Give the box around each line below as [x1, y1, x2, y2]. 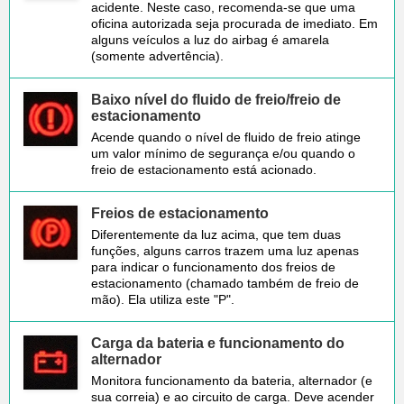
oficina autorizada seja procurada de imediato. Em [91, 15, 378, 31]
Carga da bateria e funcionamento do [91, 335, 344, 351]
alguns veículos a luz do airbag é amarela [91, 32, 329, 47]
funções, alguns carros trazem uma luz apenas [91, 243, 359, 258]
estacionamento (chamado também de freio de [91, 275, 359, 290]
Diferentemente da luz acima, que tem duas [91, 226, 341, 242]
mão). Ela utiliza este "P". [91, 291, 234, 307]
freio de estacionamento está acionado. [91, 161, 317, 177]
